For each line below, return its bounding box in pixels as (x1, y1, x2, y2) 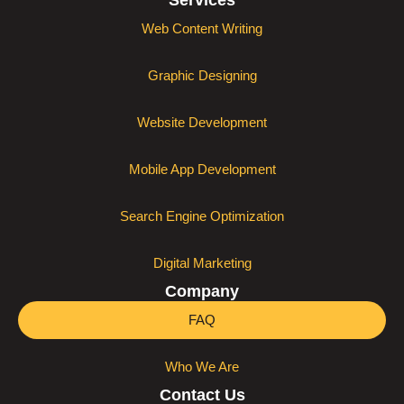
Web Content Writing (142, 21, 262, 36)
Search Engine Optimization (120, 208, 284, 224)
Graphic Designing (147, 68, 257, 83)
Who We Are (165, 359, 239, 374)
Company (165, 282, 239, 300)
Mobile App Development (128, 161, 276, 177)
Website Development (137, 115, 267, 130)
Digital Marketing (152, 255, 252, 271)
